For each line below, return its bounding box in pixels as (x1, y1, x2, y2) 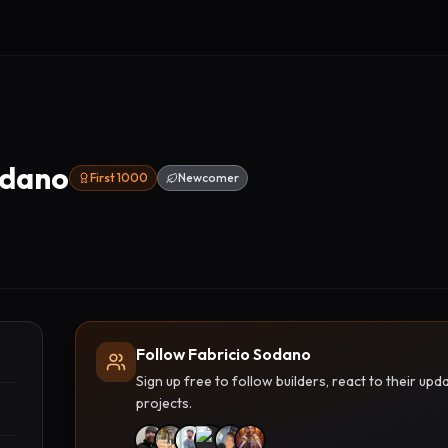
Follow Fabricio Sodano (135, 344, 311, 364)
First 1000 (90, 170, 148, 185)
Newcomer (178, 170, 239, 185)
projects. (135, 394, 192, 412)
